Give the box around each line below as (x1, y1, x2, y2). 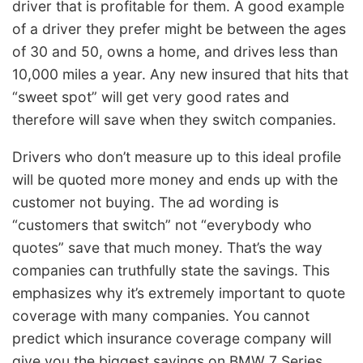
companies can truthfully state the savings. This (12, 261, 330, 279)
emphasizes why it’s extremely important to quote (12, 284, 345, 301)
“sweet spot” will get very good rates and (12, 88, 289, 106)
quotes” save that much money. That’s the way (12, 238, 322, 256)
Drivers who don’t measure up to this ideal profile (12, 147, 341, 165)
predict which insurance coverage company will (12, 329, 331, 347)
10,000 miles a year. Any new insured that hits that (12, 66, 348, 83)
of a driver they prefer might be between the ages (12, 20, 346, 38)
